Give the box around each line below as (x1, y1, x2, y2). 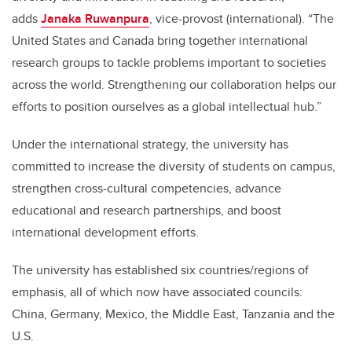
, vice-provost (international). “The (149, 9, 334, 27)
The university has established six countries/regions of (12, 261, 309, 279)
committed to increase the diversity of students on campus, (12, 157, 335, 175)
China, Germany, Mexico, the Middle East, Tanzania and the (12, 305, 335, 323)
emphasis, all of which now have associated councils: (12, 283, 302, 301)
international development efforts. (12, 223, 199, 241)
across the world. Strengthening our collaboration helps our (12, 75, 336, 93)
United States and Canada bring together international (12, 31, 308, 49)
